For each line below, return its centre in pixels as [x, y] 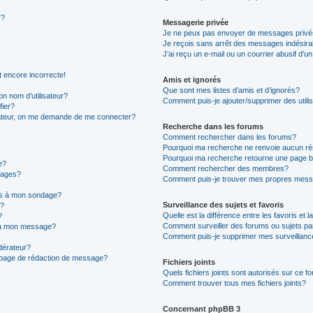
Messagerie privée [195, 22]
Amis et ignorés [191, 80]
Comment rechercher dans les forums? [229, 137]
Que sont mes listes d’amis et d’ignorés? [231, 90]
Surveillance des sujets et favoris [223, 205]
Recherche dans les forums [213, 126]
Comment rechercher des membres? [225, 168]
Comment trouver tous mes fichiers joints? [234, 283]
